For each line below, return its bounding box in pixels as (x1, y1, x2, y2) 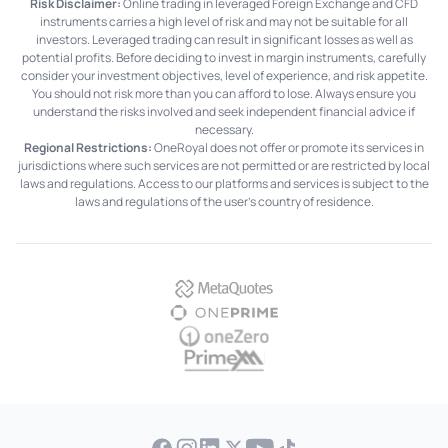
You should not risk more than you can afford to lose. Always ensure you (32, 84, 416, 102)
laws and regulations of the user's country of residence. (74, 192, 374, 210)
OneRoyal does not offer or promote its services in (152, 138, 424, 156)
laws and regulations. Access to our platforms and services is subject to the (19, 174, 429, 192)
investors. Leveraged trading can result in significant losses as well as (35, 30, 413, 48)
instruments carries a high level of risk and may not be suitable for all (40, 12, 408, 30)
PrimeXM (223, 346, 289, 369)
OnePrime (223, 298, 297, 321)
